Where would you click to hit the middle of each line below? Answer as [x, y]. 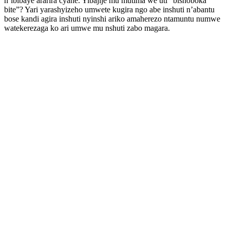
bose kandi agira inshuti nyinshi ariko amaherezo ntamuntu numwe [112, 18]
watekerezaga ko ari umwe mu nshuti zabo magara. [87, 28]
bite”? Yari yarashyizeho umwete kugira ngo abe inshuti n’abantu [109, 9]
